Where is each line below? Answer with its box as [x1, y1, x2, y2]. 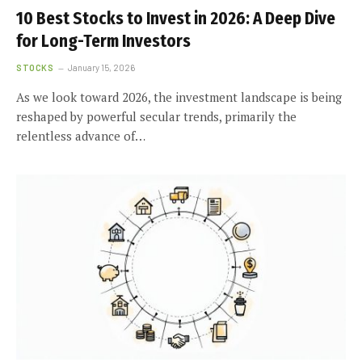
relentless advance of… [16, 127, 145, 144]
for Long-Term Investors [16, 30, 191, 52]
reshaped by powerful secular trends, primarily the [16, 107, 297, 124]
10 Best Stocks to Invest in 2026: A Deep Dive [16, 7, 335, 29]
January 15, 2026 [68, 61, 136, 73]
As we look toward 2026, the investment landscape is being [16, 88, 342, 105]
